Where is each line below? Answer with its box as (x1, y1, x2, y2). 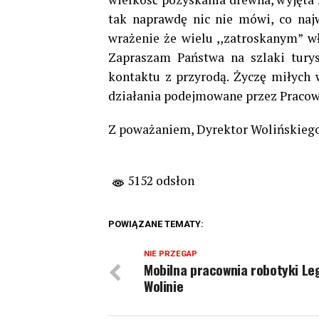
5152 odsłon (125, 172, 194, 189)
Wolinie (144, 276, 184, 297)
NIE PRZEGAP (144, 249, 197, 259)
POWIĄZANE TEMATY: (108, 219, 204, 230)
